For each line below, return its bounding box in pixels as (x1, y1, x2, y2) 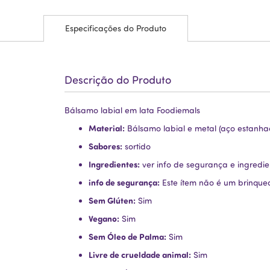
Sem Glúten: (89, 195, 136, 207)
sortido (122, 141, 151, 152)
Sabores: (89, 140, 122, 152)
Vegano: (89, 213, 119, 225)
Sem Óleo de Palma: (89, 231, 166, 243)
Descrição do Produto (64, 73, 171, 87)
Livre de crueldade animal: (89, 249, 191, 261)
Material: (89, 122, 125, 134)
